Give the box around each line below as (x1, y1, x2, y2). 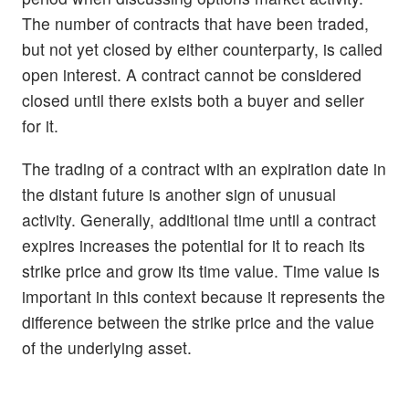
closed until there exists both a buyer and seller (22, 88, 364, 111)
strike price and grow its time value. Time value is (22, 259, 380, 283)
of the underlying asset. (22, 336, 192, 360)
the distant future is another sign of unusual (22, 183, 336, 206)
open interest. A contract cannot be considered (22, 62, 362, 86)
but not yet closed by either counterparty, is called (22, 37, 383, 60)
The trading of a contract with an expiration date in (22, 157, 386, 181)
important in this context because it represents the (22, 285, 385, 309)
